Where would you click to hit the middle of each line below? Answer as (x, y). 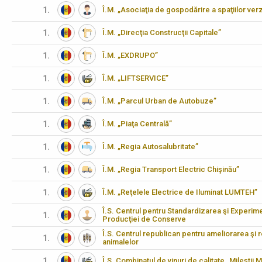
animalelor (120, 242)
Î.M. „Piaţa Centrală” (137, 124)
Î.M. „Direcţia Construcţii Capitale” (162, 32)
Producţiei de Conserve (144, 219)
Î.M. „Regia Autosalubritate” (150, 146)
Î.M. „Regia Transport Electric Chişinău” (171, 169)
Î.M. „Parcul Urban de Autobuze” (159, 101)
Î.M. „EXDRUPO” (130, 55)
